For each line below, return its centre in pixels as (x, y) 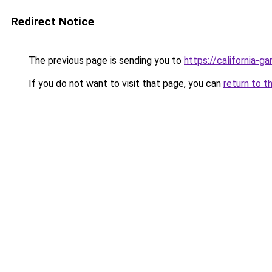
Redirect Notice (53, 22)
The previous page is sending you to (105, 60)
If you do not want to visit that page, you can (125, 83)
